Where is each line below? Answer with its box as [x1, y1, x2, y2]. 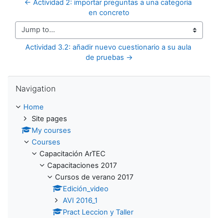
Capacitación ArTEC [39, 149, 106, 158]
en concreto [89, 8, 129, 17]
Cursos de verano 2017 [55, 172, 133, 182]
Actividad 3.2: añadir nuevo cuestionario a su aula [25, 42, 191, 52]
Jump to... [15, 30, 48, 39]
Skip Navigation [7, 75, 59, 85]
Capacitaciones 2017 [47, 161, 117, 170]
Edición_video [63, 184, 109, 193]
